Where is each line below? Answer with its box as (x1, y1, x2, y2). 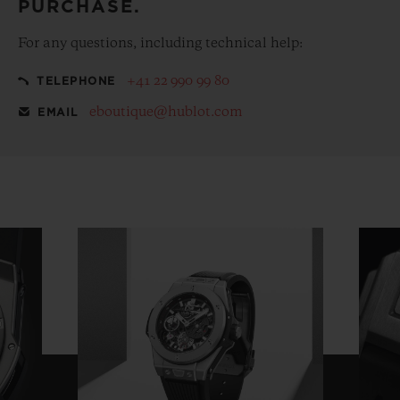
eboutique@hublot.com (88, 105, 242, 121)
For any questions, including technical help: (18, 37, 303, 52)
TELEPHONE (37, 76, 116, 87)
